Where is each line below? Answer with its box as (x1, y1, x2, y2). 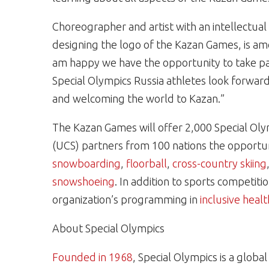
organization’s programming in (52, 193, 200, 205)
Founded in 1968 (52, 251, 133, 263)
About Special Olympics (52, 222, 165, 234)
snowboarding (52, 157, 121, 169)
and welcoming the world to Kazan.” (52, 92, 225, 104)
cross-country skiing (172, 157, 267, 169)
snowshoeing (52, 175, 115, 187)
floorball (126, 157, 167, 169)
